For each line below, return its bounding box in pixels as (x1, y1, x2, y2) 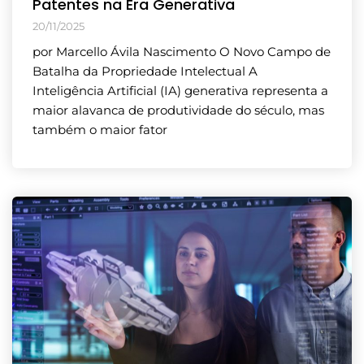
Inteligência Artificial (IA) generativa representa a (32, 82, 328, 98)
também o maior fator (32, 121, 167, 137)
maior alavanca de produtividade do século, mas (32, 102, 324, 118)
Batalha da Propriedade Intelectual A (32, 63, 258, 79)
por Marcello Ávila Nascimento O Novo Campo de (32, 43, 331, 59)
